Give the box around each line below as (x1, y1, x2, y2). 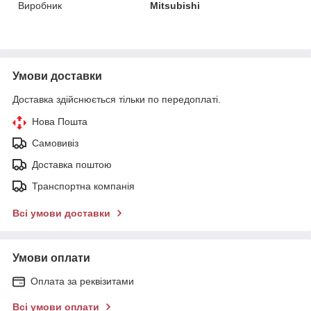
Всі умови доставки (12, 207, 110, 219)
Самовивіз (32, 137, 78, 149)
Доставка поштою (32, 158, 112, 170)
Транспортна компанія (32, 180, 135, 192)
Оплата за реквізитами (31, 275, 134, 287)
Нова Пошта (32, 115, 87, 127)
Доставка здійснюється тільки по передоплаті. (12, 93, 221, 105)
